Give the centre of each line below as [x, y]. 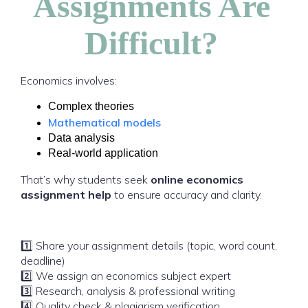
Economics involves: [69, 80]
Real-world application [103, 153]
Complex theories [91, 106]
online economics [197, 179]
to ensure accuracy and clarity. [187, 195]
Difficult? [152, 43]
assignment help [66, 195]
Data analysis [81, 138]
